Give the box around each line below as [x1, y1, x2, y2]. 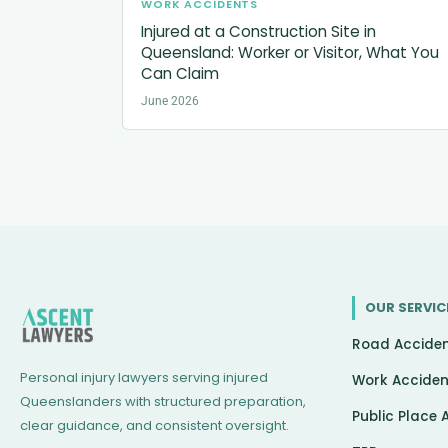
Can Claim [141, 62, 219, 84]
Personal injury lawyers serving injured [20, 367, 268, 387]
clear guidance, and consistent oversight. [20, 415, 289, 435]
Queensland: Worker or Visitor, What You [141, 41, 439, 63]
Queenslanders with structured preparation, [20, 391, 306, 411]
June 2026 [141, 93, 199, 108]
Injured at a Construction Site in [141, 20, 376, 42]
